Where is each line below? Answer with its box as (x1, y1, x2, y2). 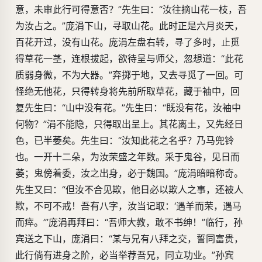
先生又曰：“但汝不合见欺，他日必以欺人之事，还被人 (15, 184, 243, 196)
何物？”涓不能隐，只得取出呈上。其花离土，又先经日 (15, 118, 243, 130)
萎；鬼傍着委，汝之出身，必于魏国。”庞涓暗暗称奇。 (15, 167, 243, 180)
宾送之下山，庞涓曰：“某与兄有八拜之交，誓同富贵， (15, 233, 243, 245)
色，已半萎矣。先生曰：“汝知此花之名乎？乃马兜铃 (15, 135, 234, 147)
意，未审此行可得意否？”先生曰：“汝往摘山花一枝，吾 (15, 4, 247, 16)
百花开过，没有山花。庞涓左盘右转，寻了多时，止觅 (15, 36, 240, 49)
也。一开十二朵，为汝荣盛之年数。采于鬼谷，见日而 (15, 151, 240, 163)
